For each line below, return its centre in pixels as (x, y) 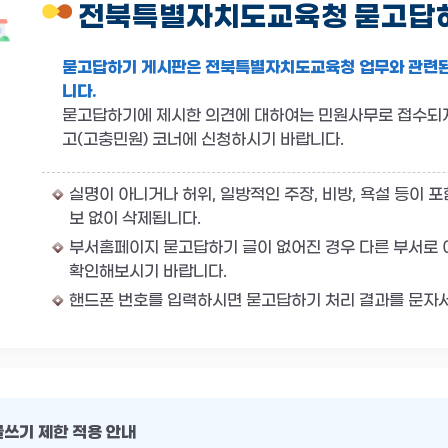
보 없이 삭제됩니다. (135, 218)
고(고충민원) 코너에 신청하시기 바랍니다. (203, 139)
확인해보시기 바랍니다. (148, 271)
